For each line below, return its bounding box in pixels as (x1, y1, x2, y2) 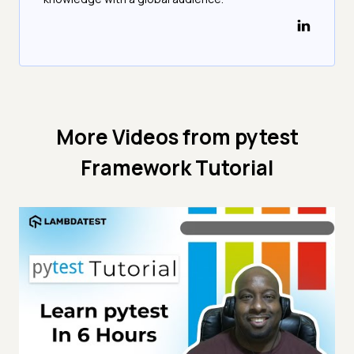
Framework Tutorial (81, 153, 273, 183)
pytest (234, 122, 299, 152)
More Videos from (55, 122, 235, 152)
